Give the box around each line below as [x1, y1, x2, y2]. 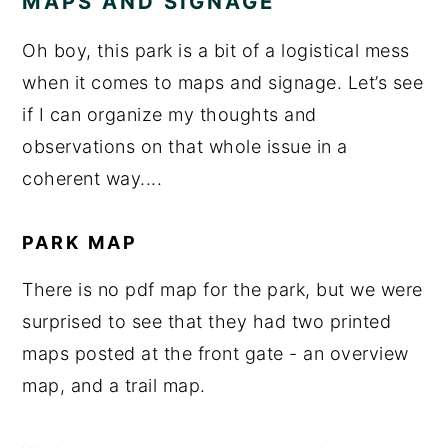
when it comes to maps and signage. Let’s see [22, 72, 424, 94]
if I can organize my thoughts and [22, 104, 317, 126]
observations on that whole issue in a [22, 136, 348, 158]
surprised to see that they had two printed [22, 311, 392, 333]
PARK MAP [22, 232, 139, 254]
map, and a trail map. [22, 375, 206, 397]
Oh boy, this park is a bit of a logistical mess [22, 40, 410, 62]
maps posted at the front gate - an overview [22, 343, 409, 365]
